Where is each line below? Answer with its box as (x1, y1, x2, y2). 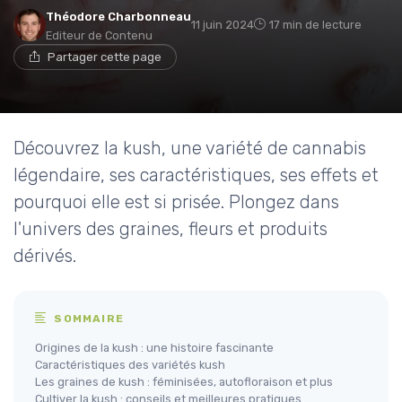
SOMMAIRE (50, 312, 125, 326)
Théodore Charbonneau (46, 10, 191, 24)
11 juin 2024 (191, 18, 254, 32)
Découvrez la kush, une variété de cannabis (13, 137, 366, 160)
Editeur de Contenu (46, 29, 153, 43)
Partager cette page (48, 50, 162, 65)
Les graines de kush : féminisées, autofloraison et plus (35, 375, 333, 389)
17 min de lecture (269, 18, 362, 32)
